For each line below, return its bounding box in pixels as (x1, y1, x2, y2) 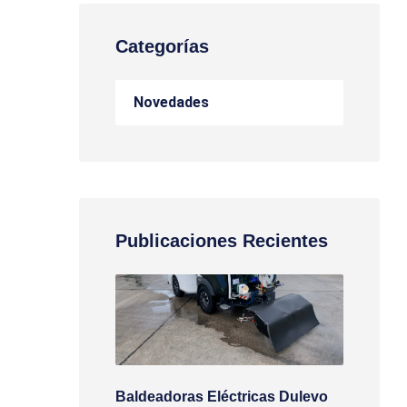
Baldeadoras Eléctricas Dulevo (115, 389, 328, 404)
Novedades (134, 94, 209, 111)
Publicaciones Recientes (115, 231, 328, 251)
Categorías (115, 36, 209, 56)
